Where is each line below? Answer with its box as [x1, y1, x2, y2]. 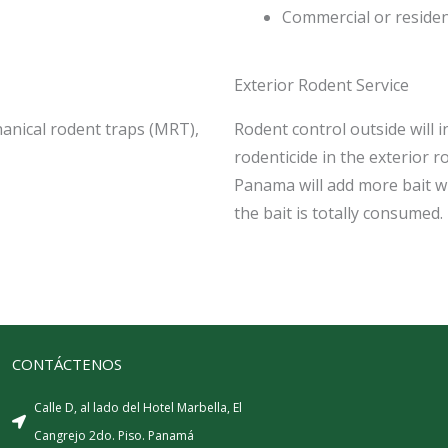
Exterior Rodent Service [234, 74, 409, 96]
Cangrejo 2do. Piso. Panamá [34, 427, 195, 444]
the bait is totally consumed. [234, 202, 443, 224]
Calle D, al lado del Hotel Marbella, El [34, 399, 243, 416]
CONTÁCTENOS [11, 354, 122, 374]
